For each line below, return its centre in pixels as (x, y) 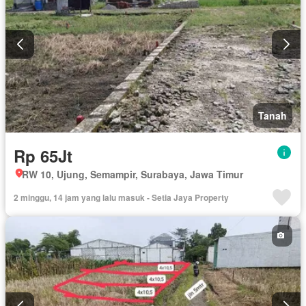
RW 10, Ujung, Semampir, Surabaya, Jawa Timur (133, 174)
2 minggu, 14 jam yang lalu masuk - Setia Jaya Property (121, 197)
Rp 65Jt (43, 155)
